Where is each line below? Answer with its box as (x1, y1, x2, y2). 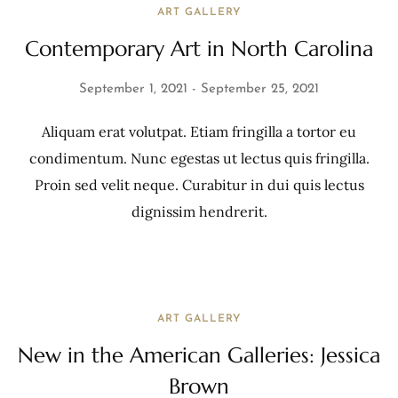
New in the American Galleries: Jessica (18, 342, 380, 369)
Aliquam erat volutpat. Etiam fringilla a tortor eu (42, 123, 356, 140)
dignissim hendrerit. (131, 203, 267, 220)
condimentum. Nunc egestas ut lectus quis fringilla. (28, 149, 370, 167)
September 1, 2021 (79, 83, 187, 96)
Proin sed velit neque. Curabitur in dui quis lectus (34, 176, 364, 194)
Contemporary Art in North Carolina (25, 36, 373, 62)
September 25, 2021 (201, 83, 319, 96)
